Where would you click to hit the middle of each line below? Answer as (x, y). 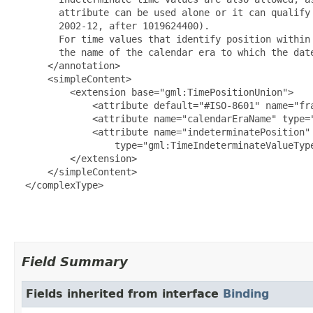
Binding (246, 293)
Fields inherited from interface (124, 293)
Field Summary (75, 261)
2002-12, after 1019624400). (112, 26)
